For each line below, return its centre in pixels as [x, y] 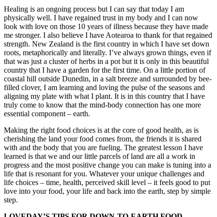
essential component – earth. [47, 113]
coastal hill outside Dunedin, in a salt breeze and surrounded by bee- [108, 78]
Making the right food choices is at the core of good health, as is [101, 130]
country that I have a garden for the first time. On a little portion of [105, 70]
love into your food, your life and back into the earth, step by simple [107, 191]
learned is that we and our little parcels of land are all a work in [100, 156]
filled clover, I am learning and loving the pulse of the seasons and [104, 87]
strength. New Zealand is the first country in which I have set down [107, 44]
